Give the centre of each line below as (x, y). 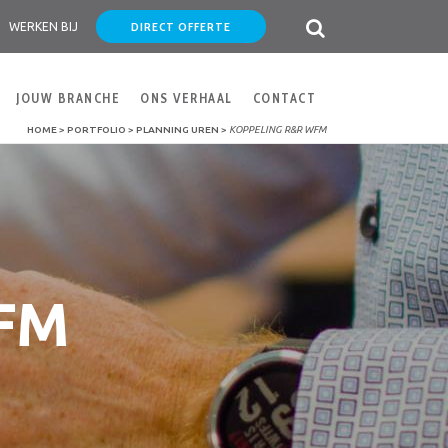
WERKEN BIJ (43, 26)
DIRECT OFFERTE (181, 26)
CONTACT (284, 98)
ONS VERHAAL (186, 98)
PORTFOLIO (96, 129)
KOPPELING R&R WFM (277, 129)
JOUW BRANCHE (68, 98)
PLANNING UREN (177, 129)
